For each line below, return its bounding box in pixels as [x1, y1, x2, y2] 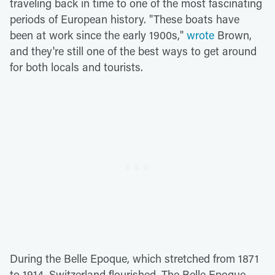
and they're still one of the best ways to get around [10, 44, 257, 59]
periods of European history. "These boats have [10, 12, 239, 27]
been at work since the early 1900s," [10, 28, 187, 43]
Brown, [214, 28, 252, 43]
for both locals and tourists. [10, 60, 143, 75]
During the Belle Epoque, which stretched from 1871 [10, 251, 259, 266]
